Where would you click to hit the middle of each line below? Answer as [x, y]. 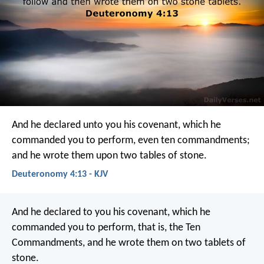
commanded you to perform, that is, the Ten [106, 228]
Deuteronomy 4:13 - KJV [60, 174]
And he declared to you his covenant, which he [111, 213]
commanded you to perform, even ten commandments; [131, 140]
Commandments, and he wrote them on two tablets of [129, 243]
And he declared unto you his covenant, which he [116, 125]
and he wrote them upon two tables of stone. [109, 156]
